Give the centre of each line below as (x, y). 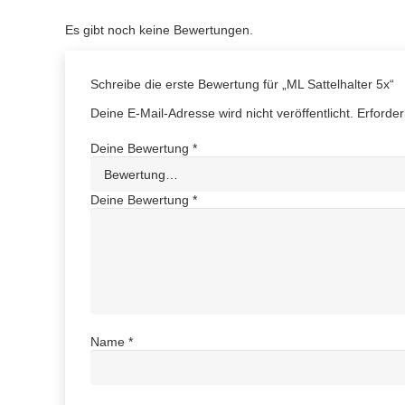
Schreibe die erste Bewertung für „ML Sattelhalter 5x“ (244, 85)
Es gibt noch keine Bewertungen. (159, 30)
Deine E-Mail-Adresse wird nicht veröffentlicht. (222, 113)
